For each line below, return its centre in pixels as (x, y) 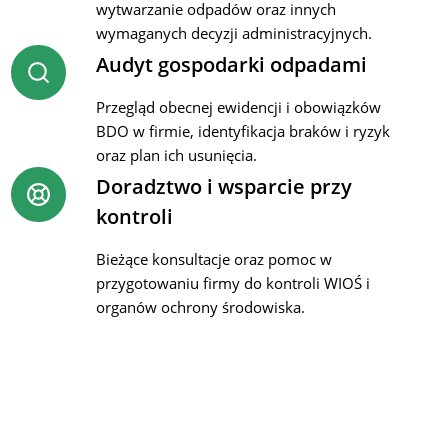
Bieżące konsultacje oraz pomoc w (213, 259)
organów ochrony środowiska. (200, 307)
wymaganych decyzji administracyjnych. (233, 33)
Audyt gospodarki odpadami (231, 64)
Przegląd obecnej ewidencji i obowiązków (238, 107)
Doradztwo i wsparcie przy (223, 186)
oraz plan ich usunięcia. (176, 155)
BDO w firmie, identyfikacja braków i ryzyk (242, 131)
